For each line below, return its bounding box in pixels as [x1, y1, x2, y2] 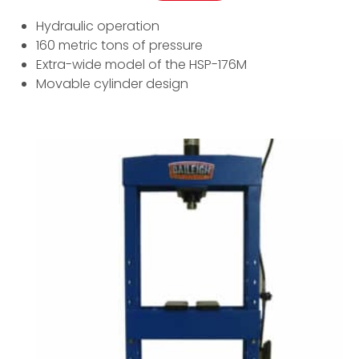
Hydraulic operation [36, 17, 159, 36]
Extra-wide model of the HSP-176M [36, 55, 247, 75]
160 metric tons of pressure [36, 36, 203, 55]
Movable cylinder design [36, 75, 188, 94]
